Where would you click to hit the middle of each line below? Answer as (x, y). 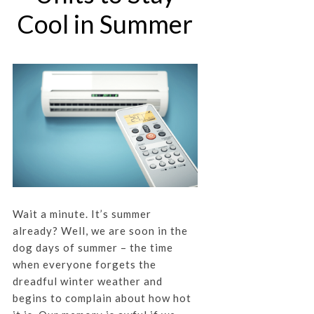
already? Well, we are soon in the (100, 230)
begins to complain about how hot (102, 298)
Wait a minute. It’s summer (82, 213)
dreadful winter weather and (87, 281)
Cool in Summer (105, 24)
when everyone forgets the (84, 264)
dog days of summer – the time (93, 247)
